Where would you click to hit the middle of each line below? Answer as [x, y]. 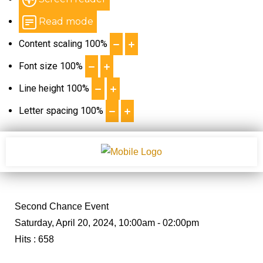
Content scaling [50, 44]
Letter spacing [48, 111]
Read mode [66, 21]
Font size [38, 66]
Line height [41, 88]
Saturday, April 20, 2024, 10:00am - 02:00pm [107, 222]
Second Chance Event [62, 206]
